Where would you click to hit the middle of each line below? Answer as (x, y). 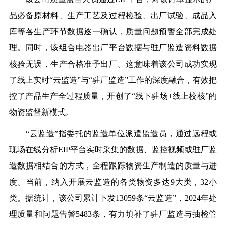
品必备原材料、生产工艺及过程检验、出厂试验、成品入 (113, 16)
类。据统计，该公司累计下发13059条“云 (82, 198)
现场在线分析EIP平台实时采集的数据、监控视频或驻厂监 (113, 150)
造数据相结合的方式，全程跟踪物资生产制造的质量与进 (113, 166)
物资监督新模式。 (41, 112)
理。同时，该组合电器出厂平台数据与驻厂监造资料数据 (113, 48)
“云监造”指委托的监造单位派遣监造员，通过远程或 (113, 134)
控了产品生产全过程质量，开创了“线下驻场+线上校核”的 (113, 96)
